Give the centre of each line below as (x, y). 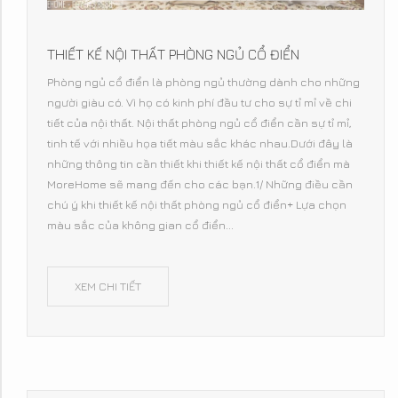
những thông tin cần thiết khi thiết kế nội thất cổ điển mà (199, 164)
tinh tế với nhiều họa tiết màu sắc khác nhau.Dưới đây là (200, 143)
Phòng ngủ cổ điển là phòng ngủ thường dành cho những (203, 82)
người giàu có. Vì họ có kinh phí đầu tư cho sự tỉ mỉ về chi (199, 103)
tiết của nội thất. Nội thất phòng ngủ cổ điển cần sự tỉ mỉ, (199, 123)
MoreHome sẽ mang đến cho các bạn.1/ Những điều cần (200, 184)
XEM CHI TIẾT (108, 287)
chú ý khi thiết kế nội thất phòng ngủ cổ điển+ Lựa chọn (197, 205)
